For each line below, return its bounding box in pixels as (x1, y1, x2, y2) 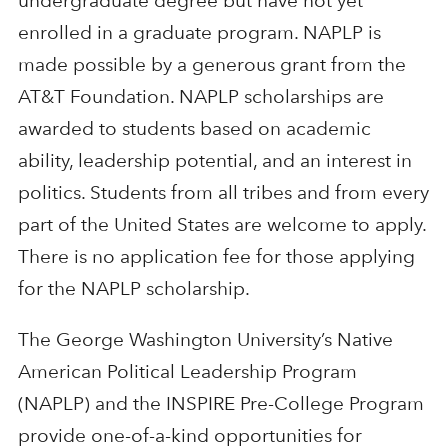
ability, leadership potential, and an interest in (17, 148, 412, 172)
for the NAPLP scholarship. (17, 276, 250, 300)
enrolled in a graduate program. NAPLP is (17, 20, 381, 44)
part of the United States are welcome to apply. (17, 212, 426, 236)
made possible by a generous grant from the (17, 52, 406, 76)
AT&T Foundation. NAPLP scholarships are (17, 84, 384, 108)
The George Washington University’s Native (17, 327, 393, 351)
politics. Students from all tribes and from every (17, 180, 429, 204)
